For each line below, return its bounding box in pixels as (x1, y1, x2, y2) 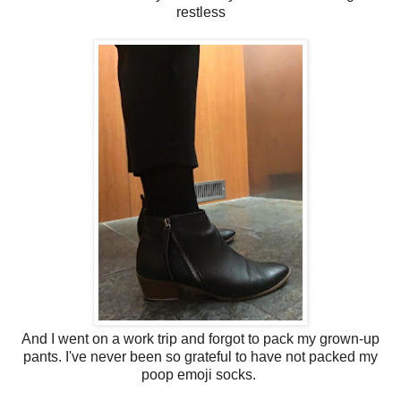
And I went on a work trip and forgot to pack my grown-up (21, 330, 380, 346)
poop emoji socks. (141, 366, 260, 382)
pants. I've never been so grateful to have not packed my (23, 348, 378, 364)
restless (175, 4, 226, 20)
